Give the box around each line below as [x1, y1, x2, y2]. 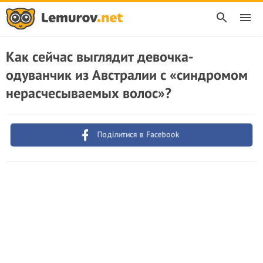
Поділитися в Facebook [97, 129, 180, 140]
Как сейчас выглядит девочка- [6, 48, 194, 66]
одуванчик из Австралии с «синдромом [6, 66, 248, 84]
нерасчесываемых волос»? [6, 84, 171, 102]
